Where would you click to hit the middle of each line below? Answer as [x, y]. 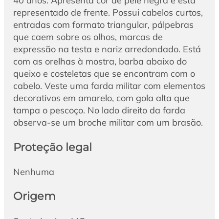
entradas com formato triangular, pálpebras [103, 25]
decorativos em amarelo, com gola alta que [101, 98]
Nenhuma [33, 172]
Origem [34, 196]
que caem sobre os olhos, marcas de [88, 37]
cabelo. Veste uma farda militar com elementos [109, 86]
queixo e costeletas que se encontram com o [104, 74]
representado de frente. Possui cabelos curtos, [108, 13]
